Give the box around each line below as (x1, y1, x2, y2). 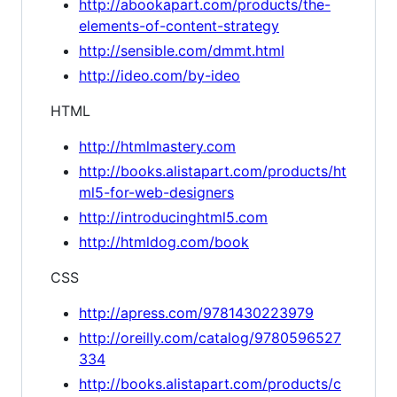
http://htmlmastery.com (79, 137, 236, 155)
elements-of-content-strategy (79, 17, 279, 35)
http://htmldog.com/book (79, 233, 249, 251)
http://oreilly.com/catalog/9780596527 (79, 329, 341, 346)
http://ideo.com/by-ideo (79, 66, 240, 84)
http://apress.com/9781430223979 (79, 304, 314, 322)
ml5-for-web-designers (79, 183, 234, 201)
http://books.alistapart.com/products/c (79, 375, 341, 393)
